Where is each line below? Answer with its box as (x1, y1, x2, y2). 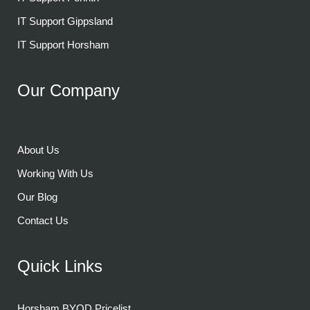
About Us (17, 144, 60, 156)
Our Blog (17, 191, 57, 203)
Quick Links (17, 257, 102, 275)
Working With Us (17, 167, 93, 179)
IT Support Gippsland (17, 15, 113, 27)
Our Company (17, 81, 120, 100)
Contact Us (17, 215, 69, 226)
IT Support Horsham (17, 39, 109, 51)
